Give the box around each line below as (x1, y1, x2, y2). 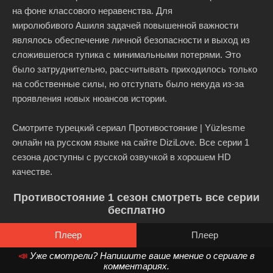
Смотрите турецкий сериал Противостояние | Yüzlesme (12, 122, 245, 133)
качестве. (12, 166, 52, 177)
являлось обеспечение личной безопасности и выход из (12, 35, 250, 45)
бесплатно (108, 204, 165, 216)
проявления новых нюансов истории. (12, 93, 167, 104)
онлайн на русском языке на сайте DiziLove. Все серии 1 (12, 137, 249, 147)
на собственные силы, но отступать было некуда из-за (12, 79, 244, 89)
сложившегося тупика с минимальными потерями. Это (12, 49, 241, 60)
